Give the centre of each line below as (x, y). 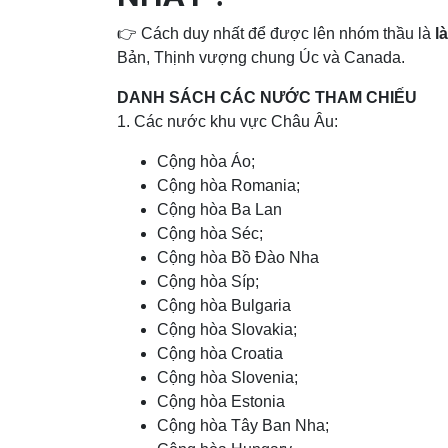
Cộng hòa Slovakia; (227, 330)
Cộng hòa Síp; (208, 282)
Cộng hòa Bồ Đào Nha (238, 258)
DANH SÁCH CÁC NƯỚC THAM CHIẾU (267, 98)
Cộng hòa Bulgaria (224, 306)
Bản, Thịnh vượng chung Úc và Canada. (261, 58)
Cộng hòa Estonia (221, 402)
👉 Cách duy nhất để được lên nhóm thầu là (276, 34)
